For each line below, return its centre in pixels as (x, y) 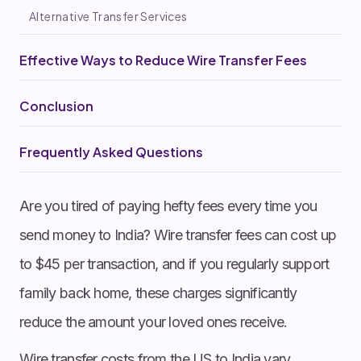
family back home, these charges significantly (158, 293)
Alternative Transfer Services (108, 16)
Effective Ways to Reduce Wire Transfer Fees (163, 60)
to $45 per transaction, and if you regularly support (174, 263)
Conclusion (56, 106)
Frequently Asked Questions (111, 151)
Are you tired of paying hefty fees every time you (168, 205)
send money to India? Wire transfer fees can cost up (178, 234)
